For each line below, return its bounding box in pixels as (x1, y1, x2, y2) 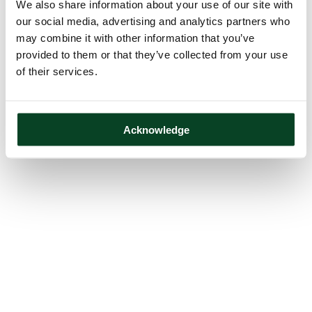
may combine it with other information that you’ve (16, 31, 255, 44)
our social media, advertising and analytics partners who (16, 15, 290, 27)
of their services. (16, 65, 97, 77)
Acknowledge (123, 123, 189, 136)
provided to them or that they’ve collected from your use (16, 48, 288, 61)
